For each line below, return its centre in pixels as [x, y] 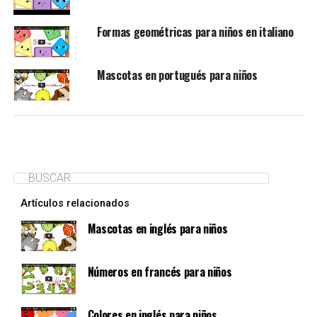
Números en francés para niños [160, 272]
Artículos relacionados [75, 203]
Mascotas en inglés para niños [157, 228]
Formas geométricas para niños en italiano [195, 32]
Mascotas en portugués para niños [177, 75]
